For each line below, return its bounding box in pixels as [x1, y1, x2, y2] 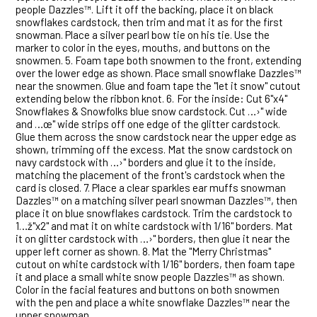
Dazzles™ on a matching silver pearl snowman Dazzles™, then [16, 194, 297, 207]
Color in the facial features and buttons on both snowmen [16, 283, 279, 296]
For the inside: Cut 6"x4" [177, 92, 287, 105]
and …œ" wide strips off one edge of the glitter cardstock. [16, 117, 280, 131]
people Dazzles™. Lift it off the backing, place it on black [16, 3, 273, 16]
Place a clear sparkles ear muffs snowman [92, 181, 286, 195]
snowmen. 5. [16, 54, 73, 67]
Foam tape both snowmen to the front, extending [75, 54, 301, 67]
